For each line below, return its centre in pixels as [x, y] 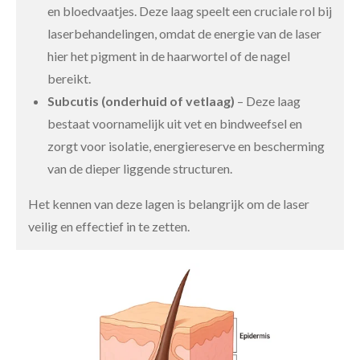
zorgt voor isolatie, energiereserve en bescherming [186, 146]
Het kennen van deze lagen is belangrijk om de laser [169, 204]
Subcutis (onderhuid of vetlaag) [141, 101]
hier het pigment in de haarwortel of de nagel [169, 56]
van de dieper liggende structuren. [140, 168]
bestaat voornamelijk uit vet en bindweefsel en [175, 123]
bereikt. [69, 78]
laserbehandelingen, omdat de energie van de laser [184, 33]
